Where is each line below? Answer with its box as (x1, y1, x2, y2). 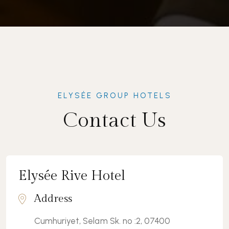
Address (34, 192, 73, 205)
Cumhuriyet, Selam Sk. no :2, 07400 (34, 215, 171, 226)
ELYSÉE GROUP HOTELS (57, 90, 172, 100)
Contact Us (63, 108, 166, 132)
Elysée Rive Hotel (18, 167, 126, 184)
